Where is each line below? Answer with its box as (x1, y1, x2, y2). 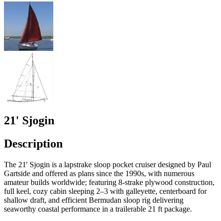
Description (4, 137, 63, 150)
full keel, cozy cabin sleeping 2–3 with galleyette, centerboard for (4, 186, 207, 195)
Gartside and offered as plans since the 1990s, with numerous (4, 169, 194, 178)
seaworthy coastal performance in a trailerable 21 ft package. (4, 204, 192, 213)
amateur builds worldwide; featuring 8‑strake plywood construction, (4, 178, 215, 186)
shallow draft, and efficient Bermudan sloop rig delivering (4, 195, 184, 204)
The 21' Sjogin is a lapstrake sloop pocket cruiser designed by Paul (4, 160, 211, 169)
